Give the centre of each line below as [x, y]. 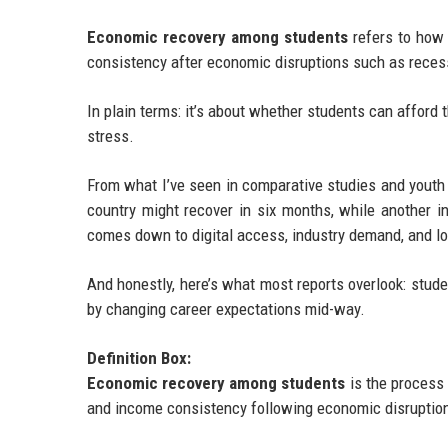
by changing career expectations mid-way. [226, 308]
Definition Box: [139, 357]
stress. [110, 135]
